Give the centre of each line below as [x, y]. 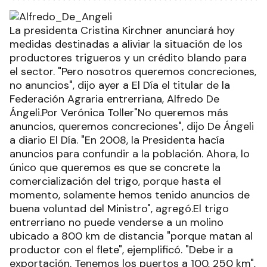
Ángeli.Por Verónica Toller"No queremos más [119, 113]
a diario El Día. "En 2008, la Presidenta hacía [117, 140]
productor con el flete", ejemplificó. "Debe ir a [121, 250]
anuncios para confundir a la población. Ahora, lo [130, 154]
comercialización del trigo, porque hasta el [115, 181]
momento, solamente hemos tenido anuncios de [130, 195]
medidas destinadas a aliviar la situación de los [126, 44]
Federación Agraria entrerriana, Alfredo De [114, 99]
